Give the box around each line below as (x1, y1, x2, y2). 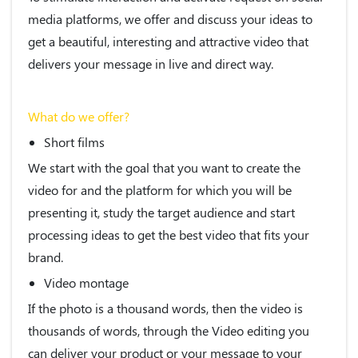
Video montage (44, 273, 129, 291)
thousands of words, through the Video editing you (28, 321, 309, 339)
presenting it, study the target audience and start (28, 203, 295, 221)
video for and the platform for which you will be (28, 181, 292, 198)
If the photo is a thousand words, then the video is (28, 299, 303, 316)
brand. (28, 248, 63, 265)
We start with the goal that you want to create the (28, 158, 300, 176)
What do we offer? (28, 107, 129, 125)
